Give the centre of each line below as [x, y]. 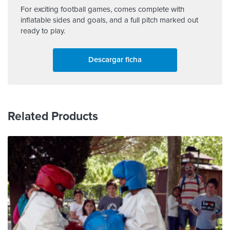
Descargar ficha [115, 60]
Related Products [53, 117]
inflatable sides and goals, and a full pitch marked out [109, 20]
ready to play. [43, 31]
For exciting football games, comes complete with [102, 9]
